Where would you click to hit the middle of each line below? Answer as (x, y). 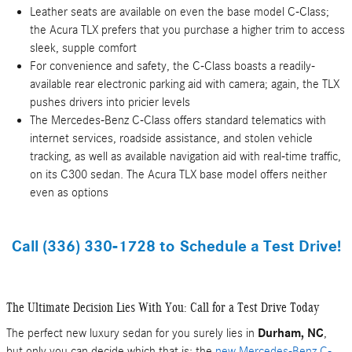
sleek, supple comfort (83, 48)
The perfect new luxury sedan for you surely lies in (132, 333)
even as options (69, 192)
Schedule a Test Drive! (257, 246)
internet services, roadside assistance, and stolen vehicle (171, 138)
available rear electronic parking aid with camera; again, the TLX (185, 84)
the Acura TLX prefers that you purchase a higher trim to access (187, 30)
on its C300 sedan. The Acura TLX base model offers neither (178, 174)
